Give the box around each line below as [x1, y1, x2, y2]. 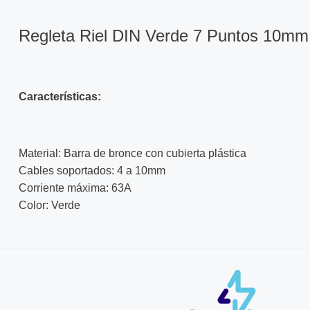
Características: [19, 91, 101, 103]
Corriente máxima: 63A [19, 182, 131, 194]
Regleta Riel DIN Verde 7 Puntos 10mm [19, 26, 309, 46]
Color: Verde [19, 199, 80, 212]
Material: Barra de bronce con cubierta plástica [19, 147, 246, 160]
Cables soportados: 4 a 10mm [19, 165, 165, 177]
